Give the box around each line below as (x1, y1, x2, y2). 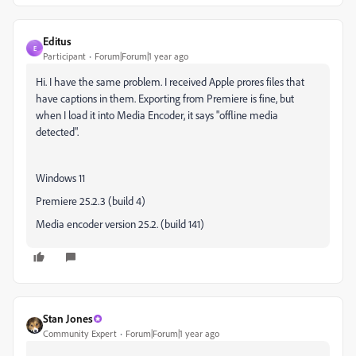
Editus (43, 34, 72, 48)
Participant (43, 50, 86, 62)
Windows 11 (36, 171, 85, 184)
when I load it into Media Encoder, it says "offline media (36, 108, 278, 122)
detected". (36, 125, 79, 138)
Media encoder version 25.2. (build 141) (36, 217, 204, 230)
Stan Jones (43, 311, 93, 325)
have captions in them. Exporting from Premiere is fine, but (36, 91, 294, 105)
